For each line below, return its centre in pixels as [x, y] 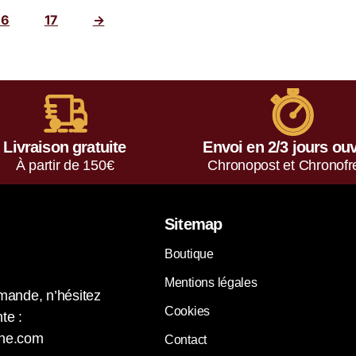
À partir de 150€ [65, 165]
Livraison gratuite [65, 147]
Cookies [188, 311]
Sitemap [193, 224]
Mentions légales [211, 282]
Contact [186, 339]
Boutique [189, 253]
